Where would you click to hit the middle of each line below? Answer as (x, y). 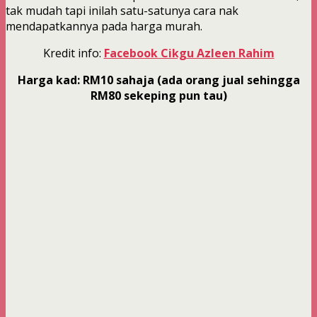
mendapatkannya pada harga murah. (104, 26)
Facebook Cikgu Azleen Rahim (189, 53)
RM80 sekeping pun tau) (158, 95)
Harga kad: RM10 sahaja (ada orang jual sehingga (158, 80)
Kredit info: (73, 53)
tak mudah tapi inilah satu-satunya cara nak (122, 10)
